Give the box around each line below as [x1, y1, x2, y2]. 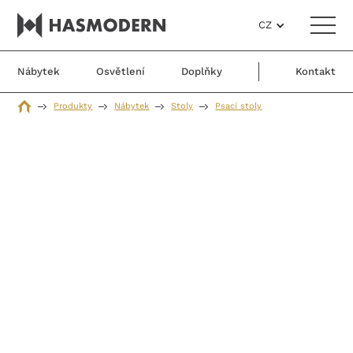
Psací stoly [215, 101, 262, 111]
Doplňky [180, 65, 222, 77]
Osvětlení [96, 65, 146, 77]
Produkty [54, 101, 93, 111]
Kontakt [295, 65, 336, 77]
